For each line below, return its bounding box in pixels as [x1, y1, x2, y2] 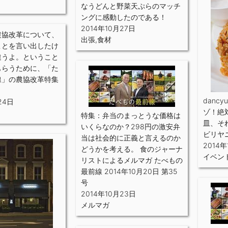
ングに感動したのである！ [81, 13, 166, 21]
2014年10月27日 [81, 24, 135, 33]
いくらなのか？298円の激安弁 [81, 122, 180, 131]
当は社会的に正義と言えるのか [81, 133, 181, 142]
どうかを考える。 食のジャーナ [81, 145, 183, 153]
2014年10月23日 [81, 189, 136, 198]
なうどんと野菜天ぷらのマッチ [81, 2, 181, 10]
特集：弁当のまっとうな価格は [81, 111, 181, 120]
